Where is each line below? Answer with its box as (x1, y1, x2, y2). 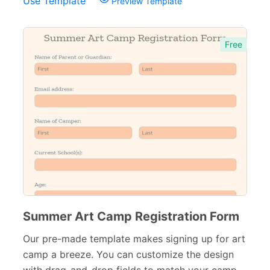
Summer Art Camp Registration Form (23, 209, 239, 224)
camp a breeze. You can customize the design (23, 248, 234, 260)
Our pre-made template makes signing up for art (23, 233, 245, 245)
